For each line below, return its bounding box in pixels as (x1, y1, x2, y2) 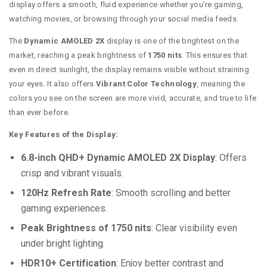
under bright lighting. (21, 238, 105, 250)
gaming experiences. (21, 203, 107, 215)
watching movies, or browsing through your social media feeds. (9, 14, 239, 24)
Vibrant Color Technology (95, 79, 197, 89)
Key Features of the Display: (9, 130, 119, 139)
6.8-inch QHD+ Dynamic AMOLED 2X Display (21, 152, 215, 164)
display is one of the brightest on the (104, 36, 240, 46)
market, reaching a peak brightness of (9, 51, 148, 60)
